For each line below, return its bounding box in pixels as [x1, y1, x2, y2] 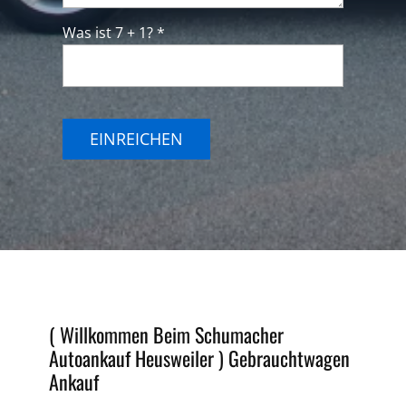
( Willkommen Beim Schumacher [49, 320, 284, 349]
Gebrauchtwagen [228, 343, 350, 372]
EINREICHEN [90, 128, 183, 150]
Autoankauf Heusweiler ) [49, 343, 224, 372]
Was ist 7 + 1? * [63, 23, 165, 43]
